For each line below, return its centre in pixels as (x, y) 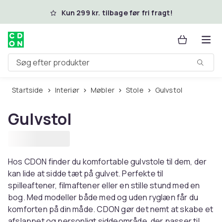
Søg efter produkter (45, 66)
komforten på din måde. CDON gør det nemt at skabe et (111, 209)
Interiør (68, 90)
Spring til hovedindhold (67, 11)
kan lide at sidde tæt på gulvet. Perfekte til (86, 173)
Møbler (106, 90)
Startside (30, 90)
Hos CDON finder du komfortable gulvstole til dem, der (108, 162)
